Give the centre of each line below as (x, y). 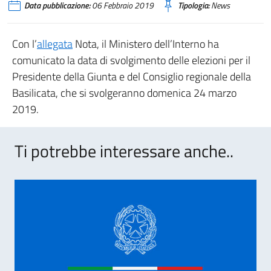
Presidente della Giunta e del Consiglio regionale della (132, 77)
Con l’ (24, 44)
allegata (55, 44)
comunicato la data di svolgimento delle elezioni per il (131, 60)
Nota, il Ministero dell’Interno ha (146, 44)
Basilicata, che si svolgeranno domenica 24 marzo (124, 93)
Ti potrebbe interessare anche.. (124, 151)
